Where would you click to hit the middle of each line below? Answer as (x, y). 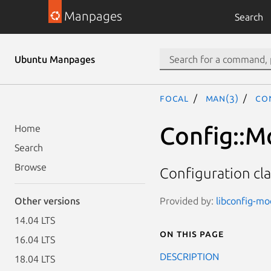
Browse (31, 167)
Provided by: (188, 201)
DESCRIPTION (189, 256)
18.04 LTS (35, 259)
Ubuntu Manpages (55, 59)
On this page (192, 233)
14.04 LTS (35, 220)
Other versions (47, 201)
